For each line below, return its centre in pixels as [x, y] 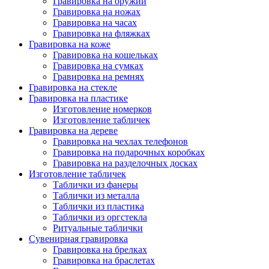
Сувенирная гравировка [78, 239]
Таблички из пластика [98, 206]
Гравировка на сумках [98, 66]
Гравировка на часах [95, 23]
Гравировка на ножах [97, 12]
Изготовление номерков [102, 109]
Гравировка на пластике [78, 98]
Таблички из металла [96, 195]
